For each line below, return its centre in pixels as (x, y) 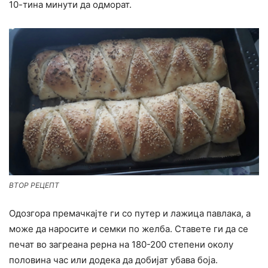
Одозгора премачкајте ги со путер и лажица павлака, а (130, 213)
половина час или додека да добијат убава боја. (113, 260)
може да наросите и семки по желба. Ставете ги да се (129, 229)
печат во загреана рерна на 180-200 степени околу (121, 244)
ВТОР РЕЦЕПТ (34, 185)
